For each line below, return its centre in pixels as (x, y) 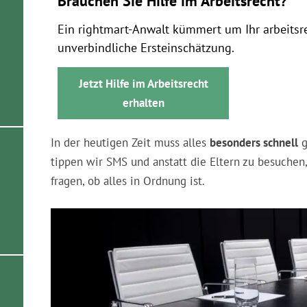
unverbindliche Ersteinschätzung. (146, 48)
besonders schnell (254, 143)
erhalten (143, 103)
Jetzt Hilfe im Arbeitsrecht (143, 84)
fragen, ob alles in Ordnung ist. (128, 181)
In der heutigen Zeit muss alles (130, 143)
